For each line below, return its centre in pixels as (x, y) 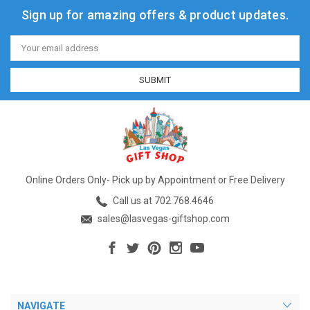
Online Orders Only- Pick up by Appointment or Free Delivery (155, 180)
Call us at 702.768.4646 (162, 201)
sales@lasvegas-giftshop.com (162, 219)
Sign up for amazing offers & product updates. (155, 15)
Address (28, 52)
